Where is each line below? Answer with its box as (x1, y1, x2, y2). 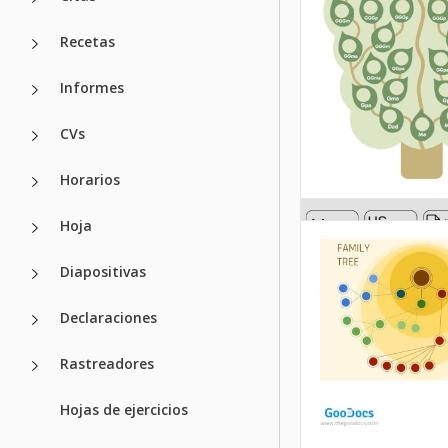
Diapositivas (60, 261, 146, 281)
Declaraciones (60, 307, 157, 327)
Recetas (60, 31, 115, 51)
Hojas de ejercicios (60, 399, 188, 419)
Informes (60, 77, 124, 97)
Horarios (60, 169, 120, 189)
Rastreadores (60, 353, 154, 373)
